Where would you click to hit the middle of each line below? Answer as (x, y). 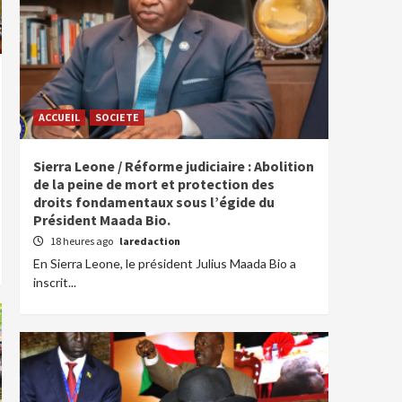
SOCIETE (117, 117)
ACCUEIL (59, 117)
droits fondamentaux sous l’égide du (154, 202)
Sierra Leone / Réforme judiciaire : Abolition (174, 166)
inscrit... (55, 282)
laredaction (150, 241)
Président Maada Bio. (102, 220)
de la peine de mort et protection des (154, 184)
